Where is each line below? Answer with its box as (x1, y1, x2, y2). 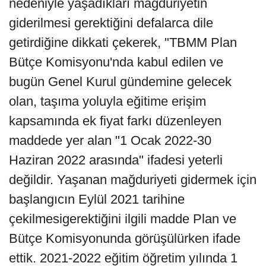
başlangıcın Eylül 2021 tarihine (9, 191, 185, 207)
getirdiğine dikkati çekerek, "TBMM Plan (9, 34, 237, 50)
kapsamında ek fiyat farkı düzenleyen (9, 113, 221, 128)
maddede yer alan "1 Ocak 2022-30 (9, 132, 211, 148)
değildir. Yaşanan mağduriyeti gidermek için (9, 172, 256, 187)
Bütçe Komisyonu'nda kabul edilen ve (9, 54, 223, 69)
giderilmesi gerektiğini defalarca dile (9, 15, 213, 30)
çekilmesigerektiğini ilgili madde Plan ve (9, 211, 236, 226)
